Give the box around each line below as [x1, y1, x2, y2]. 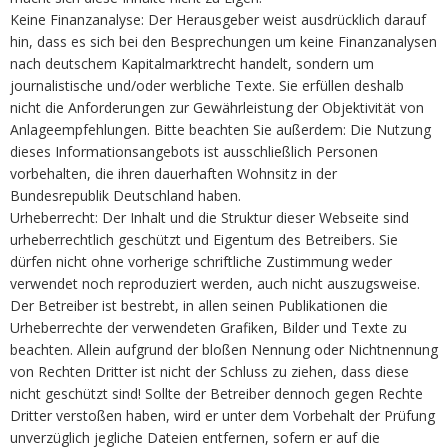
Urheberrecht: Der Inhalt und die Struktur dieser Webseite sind [10, 207, 409, 227]
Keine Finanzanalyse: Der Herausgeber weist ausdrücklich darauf [10, 9, 426, 29]
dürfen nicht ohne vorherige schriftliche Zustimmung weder [10, 251, 392, 271]
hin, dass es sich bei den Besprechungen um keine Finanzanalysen [10, 31, 437, 51]
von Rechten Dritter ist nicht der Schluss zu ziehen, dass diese [10, 361, 409, 381]
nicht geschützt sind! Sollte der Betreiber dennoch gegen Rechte [10, 383, 423, 403]
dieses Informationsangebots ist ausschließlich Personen [10, 141, 378, 161]
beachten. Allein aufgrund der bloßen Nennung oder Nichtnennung [10, 339, 438, 359]
